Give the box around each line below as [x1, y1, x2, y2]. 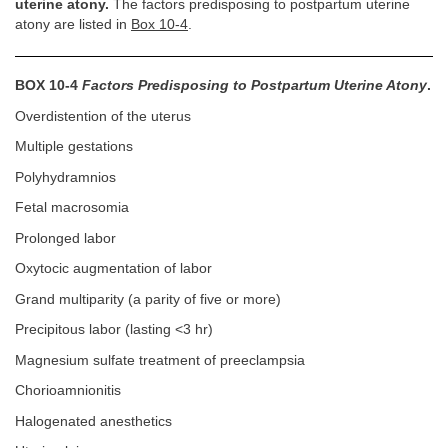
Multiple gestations [15, 139, 133, 155]
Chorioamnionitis [15, 383, 121, 399]
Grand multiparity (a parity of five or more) [15, 291, 281, 307]
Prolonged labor [15, 230, 116, 246]
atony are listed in [15, 17, 131, 33]
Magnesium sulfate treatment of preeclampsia [15, 352, 305, 368]
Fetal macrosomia [15, 200, 129, 216]
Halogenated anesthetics [15, 413, 172, 429]
